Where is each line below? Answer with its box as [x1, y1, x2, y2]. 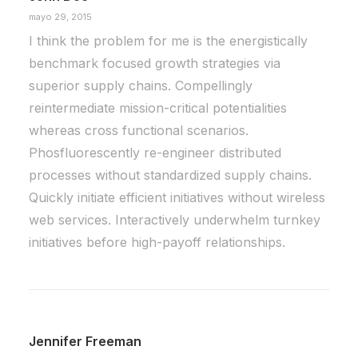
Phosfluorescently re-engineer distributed [29, 145, 281, 161]
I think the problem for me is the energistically [29, 33, 308, 49]
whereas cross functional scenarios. [29, 122, 249, 138]
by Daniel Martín [67, 71, 143, 84]
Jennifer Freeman [29, 333, 141, 349]
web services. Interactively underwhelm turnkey [29, 212, 320, 228]
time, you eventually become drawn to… [58, 18, 268, 33]
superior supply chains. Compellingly [29, 78, 253, 93]
